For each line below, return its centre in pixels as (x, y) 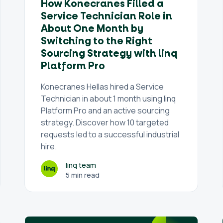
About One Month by (92, 29)
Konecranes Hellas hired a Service (103, 87)
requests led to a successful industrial (110, 134)
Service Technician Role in (107, 16)
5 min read (83, 175)
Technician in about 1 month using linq (109, 99)
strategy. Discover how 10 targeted (105, 122)
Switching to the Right (97, 41)
